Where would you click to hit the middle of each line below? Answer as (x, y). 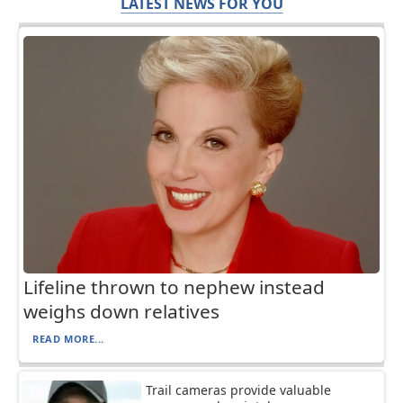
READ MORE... (68, 338)
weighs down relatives (122, 311)
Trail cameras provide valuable (239, 390)
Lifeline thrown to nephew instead (175, 287)
